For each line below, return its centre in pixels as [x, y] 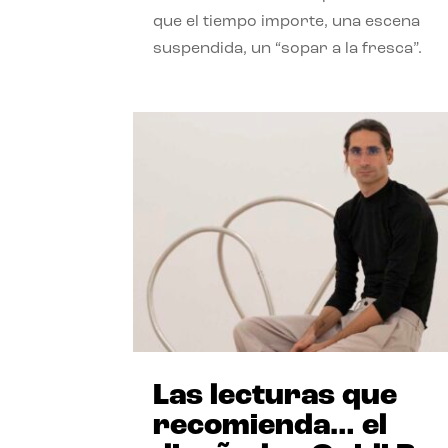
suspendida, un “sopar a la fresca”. [288, 48]
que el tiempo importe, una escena [287, 21]
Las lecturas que [275, 397]
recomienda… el [270, 427]
